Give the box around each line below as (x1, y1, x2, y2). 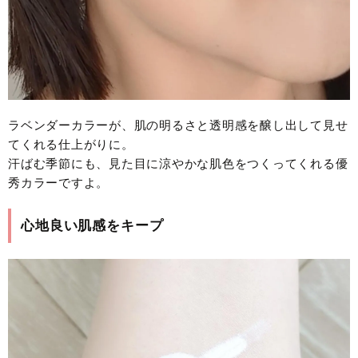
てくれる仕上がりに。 (8, 137, 134, 151)
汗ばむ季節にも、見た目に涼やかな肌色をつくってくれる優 (8, 156, 348, 170)
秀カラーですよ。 (8, 175, 109, 189)
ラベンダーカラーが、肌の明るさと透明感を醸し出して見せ (8, 117, 348, 132)
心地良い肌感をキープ (21, 217, 164, 233)
